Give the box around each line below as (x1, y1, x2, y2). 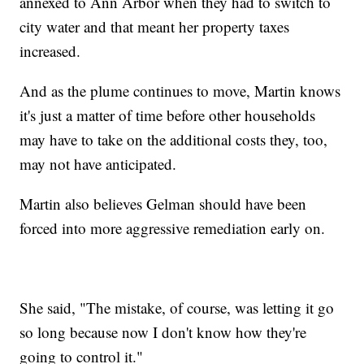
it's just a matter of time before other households (19, 104, 316, 125)
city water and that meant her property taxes (19, 15, 290, 37)
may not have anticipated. (19, 153, 177, 174)
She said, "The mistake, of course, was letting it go (19, 297, 335, 318)
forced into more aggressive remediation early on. (19, 217, 326, 238)
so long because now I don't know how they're (19, 321, 307, 342)
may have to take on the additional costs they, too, (19, 128, 328, 149)
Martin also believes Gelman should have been (19, 193, 307, 214)
